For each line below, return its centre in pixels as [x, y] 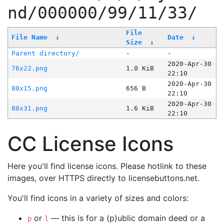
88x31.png [29, 108]
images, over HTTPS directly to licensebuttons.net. [103, 178]
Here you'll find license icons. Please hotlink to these [107, 166]
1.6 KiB [140, 108]
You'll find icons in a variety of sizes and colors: [98, 198]
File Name [29, 37]
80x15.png [29, 88]
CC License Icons [90, 144]
